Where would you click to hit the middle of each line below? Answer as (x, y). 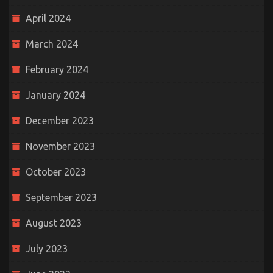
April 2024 (48, 19)
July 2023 (47, 249)
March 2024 (52, 44)
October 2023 (56, 172)
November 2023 (60, 147)
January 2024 (55, 95)
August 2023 (54, 223)
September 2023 (61, 198)
